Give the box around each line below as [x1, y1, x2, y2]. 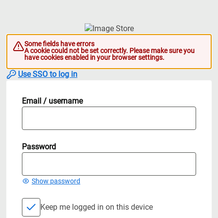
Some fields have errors [24, 40, 94, 48]
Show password [32, 177, 80, 185]
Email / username [22, 96, 83, 106]
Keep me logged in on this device [40, 202, 153, 212]
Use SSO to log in [18, 70, 77, 79]
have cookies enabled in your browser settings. [24, 54, 164, 61]
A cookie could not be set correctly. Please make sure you [24, 47, 195, 54]
